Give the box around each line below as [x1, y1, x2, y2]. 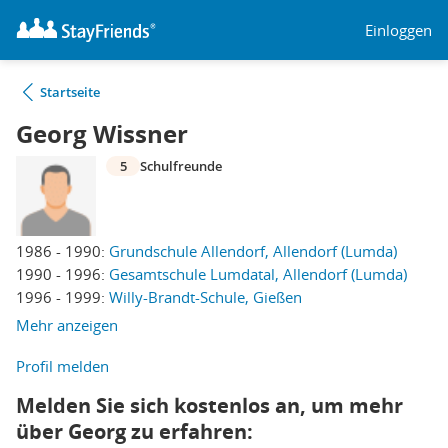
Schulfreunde [140, 157, 222, 175]
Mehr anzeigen [16, 315, 118, 335]
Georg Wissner [16, 117, 188, 151]
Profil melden [16, 356, 109, 376]
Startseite [40, 83, 100, 101]
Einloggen [365, 19, 432, 40]
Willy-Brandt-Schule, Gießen [109, 287, 302, 307]
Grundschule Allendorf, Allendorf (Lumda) [109, 241, 397, 261]
